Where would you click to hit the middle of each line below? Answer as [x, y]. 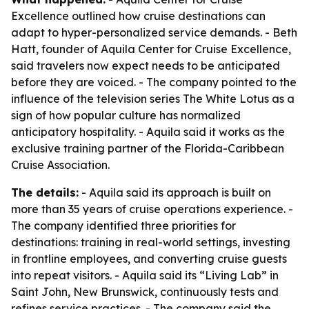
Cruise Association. [60, 165]
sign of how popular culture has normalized [126, 115]
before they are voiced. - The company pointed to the [154, 82]
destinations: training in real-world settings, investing [151, 242]
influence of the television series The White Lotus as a [153, 99]
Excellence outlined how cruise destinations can [138, 16]
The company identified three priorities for [123, 226]
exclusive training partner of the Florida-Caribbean [148, 148]
